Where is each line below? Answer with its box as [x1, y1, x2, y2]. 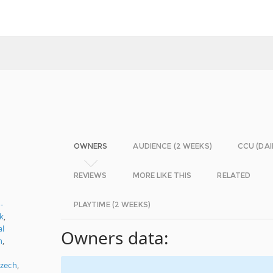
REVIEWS [73, 171, 107, 180]
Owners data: [60, 226, 169, 249]
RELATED [217, 171, 251, 180]
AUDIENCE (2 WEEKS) [133, 141, 212, 151]
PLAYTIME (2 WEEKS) [73, 200, 151, 209]
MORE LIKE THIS [132, 171, 192, 180]
